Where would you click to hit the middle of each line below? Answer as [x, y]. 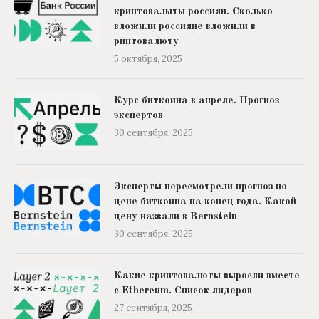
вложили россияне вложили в [185, 27]
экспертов [138, 116]
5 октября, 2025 [148, 59]
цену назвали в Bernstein [176, 217]
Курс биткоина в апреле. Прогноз [197, 101]
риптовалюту [146, 42]
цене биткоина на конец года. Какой [205, 202]
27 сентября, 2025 [153, 308]
